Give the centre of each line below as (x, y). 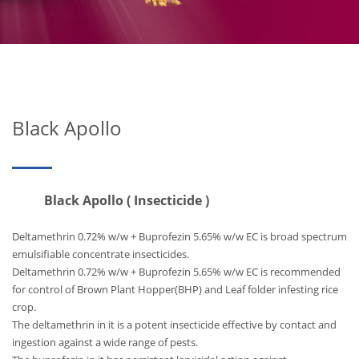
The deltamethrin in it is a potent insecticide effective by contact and (174, 325)
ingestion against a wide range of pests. (105, 342)
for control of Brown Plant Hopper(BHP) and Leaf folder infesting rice (175, 289)
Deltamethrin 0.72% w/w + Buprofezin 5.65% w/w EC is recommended (176, 272)
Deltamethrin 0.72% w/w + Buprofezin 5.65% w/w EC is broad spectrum (179, 236)
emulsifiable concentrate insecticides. (101, 254)
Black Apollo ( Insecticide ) (111, 200)
